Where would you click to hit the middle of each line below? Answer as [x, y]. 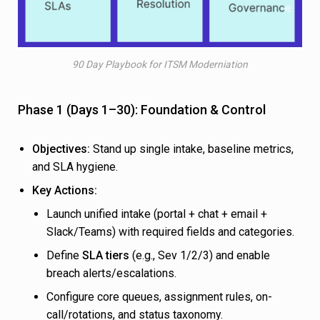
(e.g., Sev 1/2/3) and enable [200, 256]
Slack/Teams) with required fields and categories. [170, 232]
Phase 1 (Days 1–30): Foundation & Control [142, 110]
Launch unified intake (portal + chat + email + [157, 214]
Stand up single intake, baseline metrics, [192, 149]
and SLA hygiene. [75, 167]
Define [64, 256]
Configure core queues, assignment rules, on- [159, 297]
